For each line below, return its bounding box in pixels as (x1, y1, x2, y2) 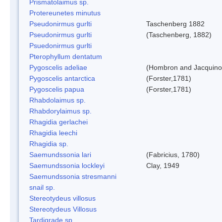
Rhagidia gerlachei (29, 117, 88, 126)
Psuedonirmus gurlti (29, 41, 92, 50)
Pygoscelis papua (29, 85, 84, 93)
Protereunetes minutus (29, 8, 101, 17)
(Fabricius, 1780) (146, 150, 200, 159)
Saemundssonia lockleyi (29, 161, 105, 169)
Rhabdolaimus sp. (29, 96, 86, 104)
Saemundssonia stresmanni (29, 172, 116, 180)
